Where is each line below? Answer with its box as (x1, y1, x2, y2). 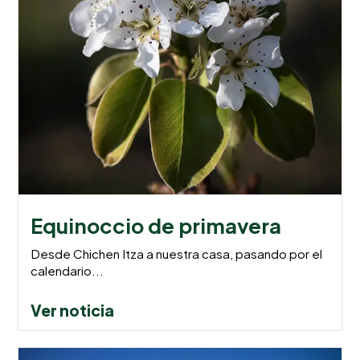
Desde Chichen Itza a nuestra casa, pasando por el (31, 245, 323, 261)
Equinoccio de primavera (31, 211, 282, 239)
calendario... (31, 262, 104, 278)
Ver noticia (31, 300, 115, 320)
